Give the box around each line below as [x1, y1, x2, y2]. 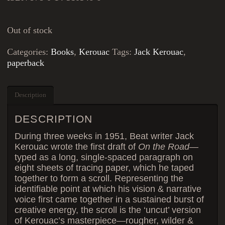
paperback [7, 58, 45, 68]
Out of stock [7, 25, 53, 35]
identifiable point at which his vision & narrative [15, 184, 202, 194]
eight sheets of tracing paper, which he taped [15, 163, 194, 173]
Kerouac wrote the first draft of [15, 142, 139, 152]
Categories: [7, 47, 51, 57]
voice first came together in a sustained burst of [15, 194, 204, 205]
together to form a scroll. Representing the [15, 173, 184, 184]
